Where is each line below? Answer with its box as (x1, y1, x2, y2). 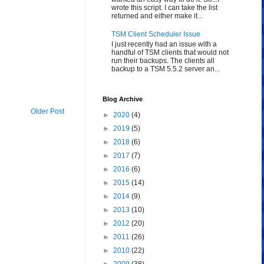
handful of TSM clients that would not (111, 48, 229, 57)
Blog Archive (103, 95, 143, 103)
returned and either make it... (111, 12, 203, 21)
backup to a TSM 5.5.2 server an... (111, 64, 220, 73)
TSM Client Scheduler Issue (111, 30, 200, 39)
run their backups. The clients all (111, 56, 214, 65)
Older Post (31, 107, 64, 116)
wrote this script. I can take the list (111, 4, 217, 12)
